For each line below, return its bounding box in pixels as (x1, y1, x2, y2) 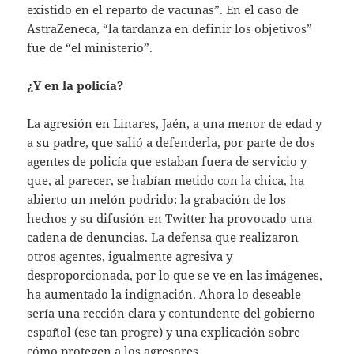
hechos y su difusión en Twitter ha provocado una (27, 210, 313, 227)
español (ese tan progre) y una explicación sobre (27, 324, 301, 341)
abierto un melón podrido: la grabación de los (27, 191, 287, 208)
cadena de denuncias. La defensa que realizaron (27, 229, 299, 246)
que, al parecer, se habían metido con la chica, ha (27, 172, 305, 189)
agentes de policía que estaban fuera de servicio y (27, 153, 307, 170)
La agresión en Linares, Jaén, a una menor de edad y (27, 115, 322, 132)
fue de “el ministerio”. (27, 40, 153, 56)
